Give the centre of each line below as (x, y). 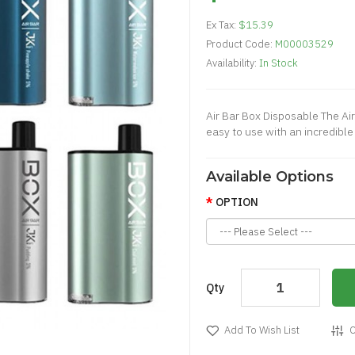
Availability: (233, 63)
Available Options (270, 177)
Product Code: (240, 44)
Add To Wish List (262, 330)
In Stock (279, 63)
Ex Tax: (222, 25)
